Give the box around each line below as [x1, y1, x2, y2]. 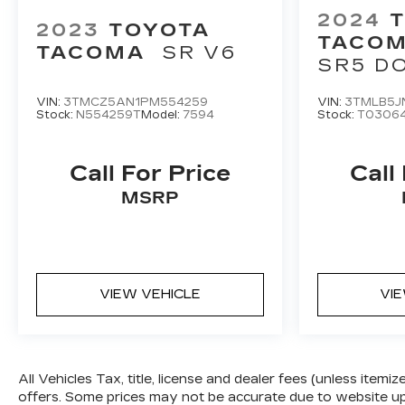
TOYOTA [108, 18, 211, 41]
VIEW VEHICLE [99, 286, 201, 302]
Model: [141, 108, 183, 121]
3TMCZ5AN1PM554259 [63, 95, 208, 108]
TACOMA [36, 41, 146, 63]
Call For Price [69, 160, 231, 186]
